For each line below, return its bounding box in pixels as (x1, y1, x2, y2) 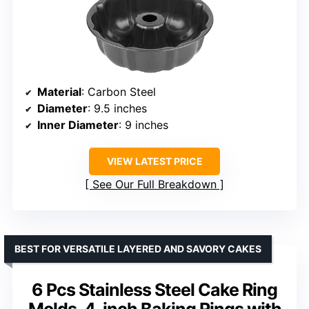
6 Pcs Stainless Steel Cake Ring (32, 279, 277, 301)
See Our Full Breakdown (92, 177, 217, 192)
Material (37, 85, 81, 99)
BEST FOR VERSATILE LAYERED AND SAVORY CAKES (14, 243, 261, 255)
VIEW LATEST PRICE (106, 155, 203, 168)
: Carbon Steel (81, 85, 156, 99)
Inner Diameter (37, 118, 119, 132)
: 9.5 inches (88, 101, 147, 116)
